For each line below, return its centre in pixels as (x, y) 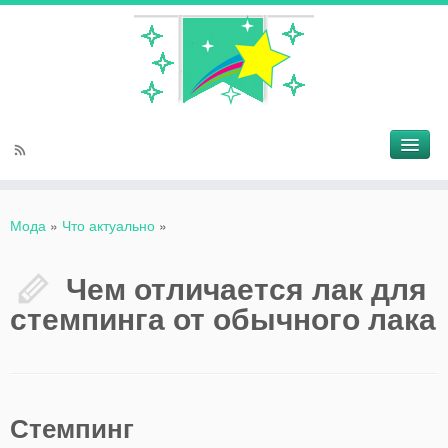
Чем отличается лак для (246, 287)
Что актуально (108, 225)
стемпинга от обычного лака (223, 317)
